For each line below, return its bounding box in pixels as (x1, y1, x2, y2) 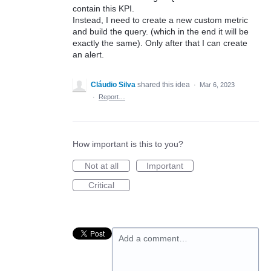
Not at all (84, 161, 119, 171)
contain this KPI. (73, 4, 134, 14)
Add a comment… (119, 233, 188, 244)
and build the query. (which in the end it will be (73, 27, 249, 37)
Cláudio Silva (91, 80, 135, 90)
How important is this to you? (73, 139, 183, 149)
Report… (99, 93, 125, 101)
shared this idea (137, 80, 192, 90)
